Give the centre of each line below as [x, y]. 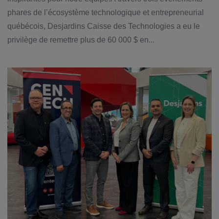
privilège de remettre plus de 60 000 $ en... [81, 40]
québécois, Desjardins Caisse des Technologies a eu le [104, 26]
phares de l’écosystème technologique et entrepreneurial [106, 13]
